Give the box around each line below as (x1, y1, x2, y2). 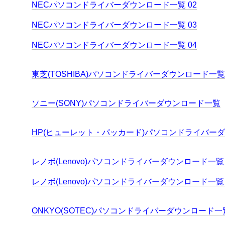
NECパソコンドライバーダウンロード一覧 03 (32, 21, 197, 30)
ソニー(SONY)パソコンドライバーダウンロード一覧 (32, 99, 220, 108)
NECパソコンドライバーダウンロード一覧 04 (32, 41, 197, 50)
